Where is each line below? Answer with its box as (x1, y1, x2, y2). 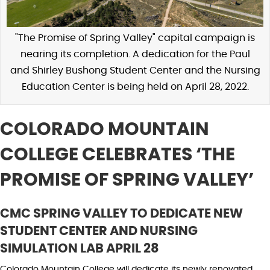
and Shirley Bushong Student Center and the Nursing (10, 66, 260, 76)
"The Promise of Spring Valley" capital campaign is (15, 33, 255, 43)
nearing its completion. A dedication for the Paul (20, 49, 250, 60)
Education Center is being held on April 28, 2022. (21, 82, 249, 92)
